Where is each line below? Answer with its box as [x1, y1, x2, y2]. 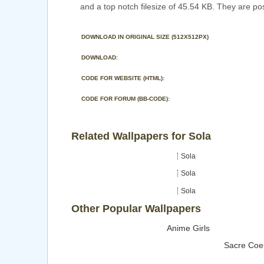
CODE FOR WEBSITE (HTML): [81, 75, 164, 82]
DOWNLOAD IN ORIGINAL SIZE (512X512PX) [81, 34, 209, 41]
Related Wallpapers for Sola [71, 130, 211, 143]
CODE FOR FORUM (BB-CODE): [81, 95, 170, 103]
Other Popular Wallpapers [71, 203, 201, 215]
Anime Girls [167, 223, 210, 233]
